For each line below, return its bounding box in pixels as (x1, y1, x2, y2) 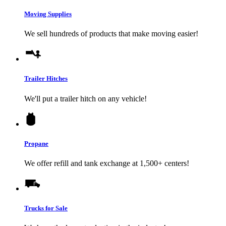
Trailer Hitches (24, 75, 68, 83)
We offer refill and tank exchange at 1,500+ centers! (24, 158, 189, 167)
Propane (24, 139, 48, 147)
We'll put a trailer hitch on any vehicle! (24, 94, 147, 103)
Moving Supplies (24, 10, 72, 18)
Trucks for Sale (24, 204, 68, 212)
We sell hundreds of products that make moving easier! (24, 29, 198, 38)
